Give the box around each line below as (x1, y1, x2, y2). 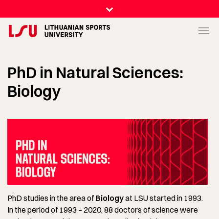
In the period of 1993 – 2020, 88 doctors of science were (7, 204, 198, 215)
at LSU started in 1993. (124, 193, 203, 203)
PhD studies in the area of (7, 193, 95, 203)
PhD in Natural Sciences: (7, 63, 183, 82)
